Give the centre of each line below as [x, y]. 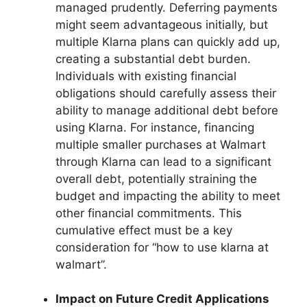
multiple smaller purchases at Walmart [161, 144]
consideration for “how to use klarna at [162, 247]
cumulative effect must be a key [144, 230]
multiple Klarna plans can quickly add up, [168, 41]
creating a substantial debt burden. [153, 59]
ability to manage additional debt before [167, 110]
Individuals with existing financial [146, 76]
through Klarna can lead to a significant [163, 161]
